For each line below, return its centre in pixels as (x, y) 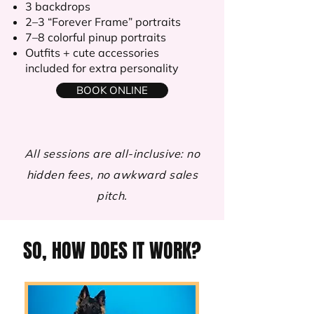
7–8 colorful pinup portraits (96, 37)
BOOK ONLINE (112, 90)
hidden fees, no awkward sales (112, 175)
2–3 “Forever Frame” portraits (103, 22)
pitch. (112, 196)
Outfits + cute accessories (92, 53)
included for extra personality (102, 68)
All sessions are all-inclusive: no (112, 153)
